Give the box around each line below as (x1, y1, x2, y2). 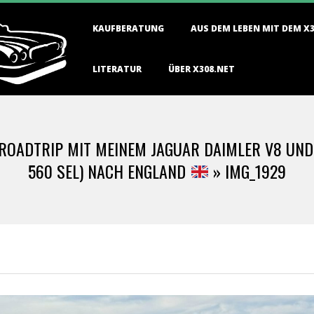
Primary (72, 11, 107, 24)
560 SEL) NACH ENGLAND (27, 158, 190, 184)
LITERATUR (93, 63, 142, 75)
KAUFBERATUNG (93, 22, 164, 34)
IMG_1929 (225, 158, 287, 184)
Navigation (72, 30, 121, 43)
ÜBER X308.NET (168, 63, 235, 75)
